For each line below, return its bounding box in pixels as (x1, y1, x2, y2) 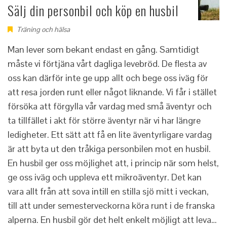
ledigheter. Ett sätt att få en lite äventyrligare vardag (8, 128, 212, 140)
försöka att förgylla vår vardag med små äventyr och (8, 100, 212, 112)
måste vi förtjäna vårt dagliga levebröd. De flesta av (8, 57, 207, 69)
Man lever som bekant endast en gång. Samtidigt (8, 43, 199, 55)
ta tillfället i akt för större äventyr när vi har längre (8, 114, 201, 126)
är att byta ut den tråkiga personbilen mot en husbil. (8, 142, 211, 155)
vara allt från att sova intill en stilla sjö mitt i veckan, (8, 185, 209, 197)
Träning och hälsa (17, 24, 70, 34)
